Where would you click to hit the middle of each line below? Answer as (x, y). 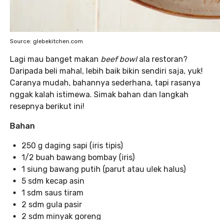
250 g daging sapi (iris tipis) (72, 145)
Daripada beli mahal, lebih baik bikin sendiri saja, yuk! (106, 71)
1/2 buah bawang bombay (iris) (78, 157)
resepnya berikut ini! (47, 106)
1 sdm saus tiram (53, 192)
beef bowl (120, 59)
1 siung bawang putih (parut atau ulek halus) (104, 169)
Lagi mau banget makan (55, 59)
